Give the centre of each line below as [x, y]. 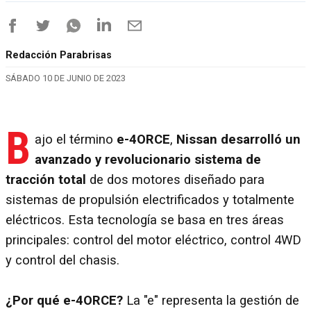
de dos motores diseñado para [177, 179]
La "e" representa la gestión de [211, 300]
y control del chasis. [62, 260]
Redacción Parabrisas [59, 56]
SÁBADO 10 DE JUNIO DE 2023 [66, 78]
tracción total [48, 179]
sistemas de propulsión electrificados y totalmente [150, 200]
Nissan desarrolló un [238, 139]
